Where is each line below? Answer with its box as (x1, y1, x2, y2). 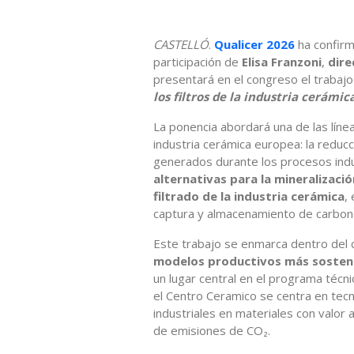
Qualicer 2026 (214, 36, 298, 52)
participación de (153, 53, 242, 70)
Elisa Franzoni (242, 53, 322, 70)
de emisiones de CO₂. (153, 322, 270, 338)
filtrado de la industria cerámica (153, 187, 345, 204)
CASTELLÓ (153, 36, 209, 52)
